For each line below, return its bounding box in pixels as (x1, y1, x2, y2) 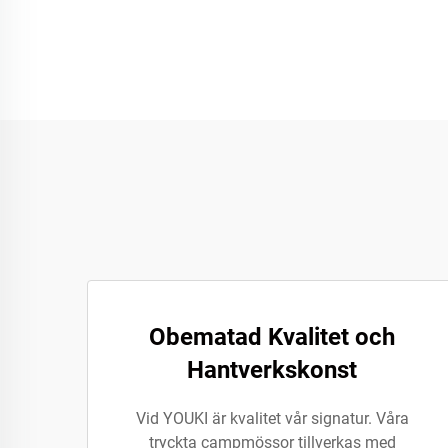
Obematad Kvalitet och (149, 323, 395, 351)
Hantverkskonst (187, 356, 357, 384)
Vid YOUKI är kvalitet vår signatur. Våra (135, 409, 409, 428)
